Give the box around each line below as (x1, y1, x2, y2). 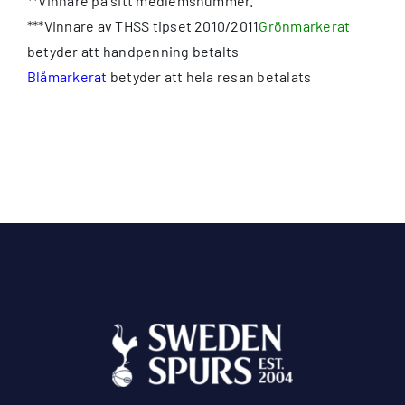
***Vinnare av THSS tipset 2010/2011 (27, 16, 259, 34)
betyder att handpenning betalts (27, 42, 240, 60)
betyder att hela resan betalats (107, 67, 312, 85)
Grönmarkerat (259, 16, 351, 34)
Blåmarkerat (27, 67, 108, 85)
